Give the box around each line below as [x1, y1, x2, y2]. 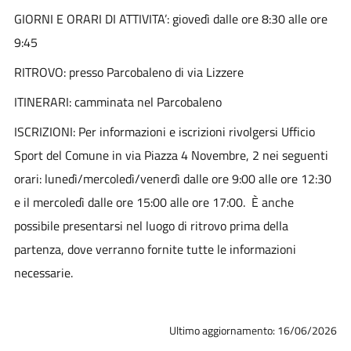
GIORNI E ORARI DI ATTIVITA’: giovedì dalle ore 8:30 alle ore [13, 9, 327, 28]
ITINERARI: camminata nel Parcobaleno [13, 92, 222, 111]
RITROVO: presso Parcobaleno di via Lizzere [13, 62, 244, 81]
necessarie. [13, 262, 73, 282]
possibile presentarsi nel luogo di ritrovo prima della [13, 215, 288, 235]
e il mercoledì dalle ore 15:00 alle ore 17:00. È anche [13, 192, 294, 212]
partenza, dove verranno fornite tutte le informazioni [13, 239, 296, 259]
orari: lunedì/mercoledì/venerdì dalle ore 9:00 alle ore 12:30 [13, 168, 331, 188]
